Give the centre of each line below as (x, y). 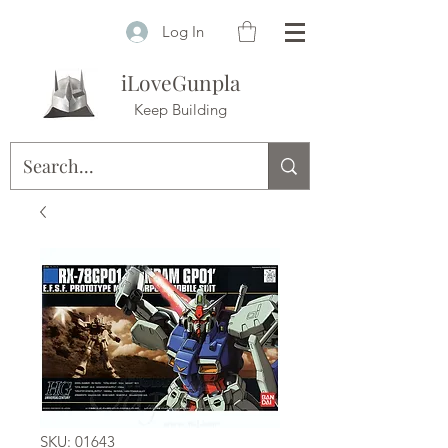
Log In (183, 31)
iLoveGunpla (180, 82)
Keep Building (180, 110)
